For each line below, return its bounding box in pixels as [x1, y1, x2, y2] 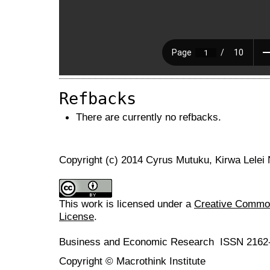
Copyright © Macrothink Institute [59, 255, 206, 268]
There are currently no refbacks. [76, 110, 221, 123]
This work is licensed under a [59, 198, 194, 210]
